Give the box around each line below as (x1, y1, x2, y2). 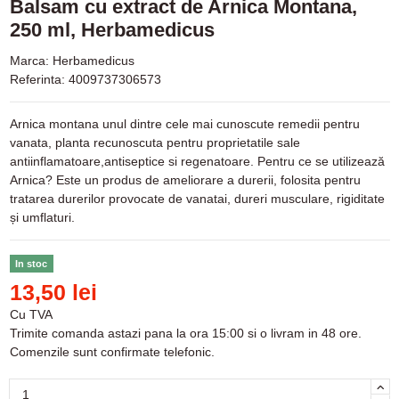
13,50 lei (9, 280, 97, 305)
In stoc (15, 257, 48, 269)
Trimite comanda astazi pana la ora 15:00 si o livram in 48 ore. (9, 325, 362, 340)
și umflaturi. (9, 210, 75, 225)
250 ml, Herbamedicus (9, 19, 215, 42)
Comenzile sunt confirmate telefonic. (9, 344, 215, 359)
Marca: (9, 53, 49, 69)
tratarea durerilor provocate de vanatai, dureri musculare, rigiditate (9, 191, 385, 207)
